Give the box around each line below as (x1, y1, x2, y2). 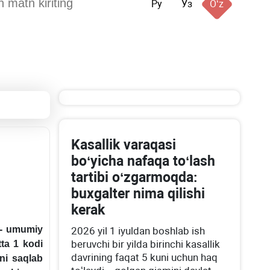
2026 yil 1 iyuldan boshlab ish (71, 225, 206, 237)
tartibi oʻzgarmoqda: (71, 169, 198, 186)
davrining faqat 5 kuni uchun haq (71, 251, 218, 263)
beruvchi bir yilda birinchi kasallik (71, 238, 221, 250)
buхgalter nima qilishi (71, 186, 206, 202)
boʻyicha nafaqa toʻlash (71, 153, 216, 169)
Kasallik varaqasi (71, 137, 177, 153)
